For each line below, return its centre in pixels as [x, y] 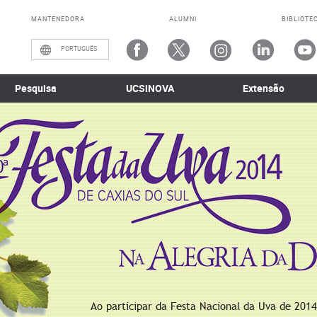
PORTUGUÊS [79, 48]
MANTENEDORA [58, 19]
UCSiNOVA [150, 88]
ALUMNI [183, 19]
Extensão [264, 88]
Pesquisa [35, 88]
